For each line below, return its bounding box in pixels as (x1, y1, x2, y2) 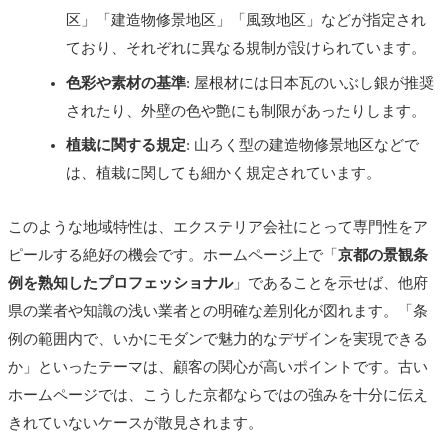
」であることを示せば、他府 (233, 274, 428, 291)
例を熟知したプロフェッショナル (8, 274, 233, 291)
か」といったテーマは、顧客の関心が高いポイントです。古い (8, 358, 428, 375)
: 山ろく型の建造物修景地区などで (186, 137, 419, 154)
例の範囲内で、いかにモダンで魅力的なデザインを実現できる (8, 330, 428, 347)
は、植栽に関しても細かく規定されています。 (66, 165, 381, 182)
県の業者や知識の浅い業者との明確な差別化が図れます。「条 (8, 302, 428, 319)
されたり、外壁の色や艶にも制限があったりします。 (66, 102, 426, 119)
